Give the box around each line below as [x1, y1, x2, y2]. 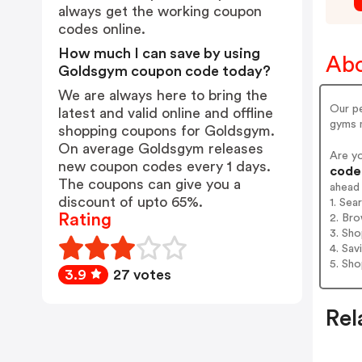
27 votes [113, 267, 171, 282]
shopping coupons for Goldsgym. [58, 124, 275, 138]
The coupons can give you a [58, 177, 241, 192]
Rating [58, 211, 112, 229]
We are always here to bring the [58, 88, 267, 103]
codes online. [58, 22, 145, 36]
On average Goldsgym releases [58, 141, 263, 156]
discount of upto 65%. [58, 195, 203, 209]
